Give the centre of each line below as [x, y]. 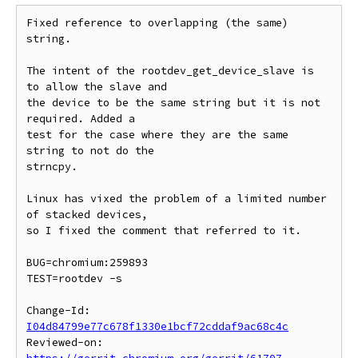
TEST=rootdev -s [74, 278]
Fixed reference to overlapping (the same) [157, 23]
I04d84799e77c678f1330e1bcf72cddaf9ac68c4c [157, 326]
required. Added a [81, 119]
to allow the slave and [97, 87]
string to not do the [90, 151]
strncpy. [52, 167]
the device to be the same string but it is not [173, 103]
